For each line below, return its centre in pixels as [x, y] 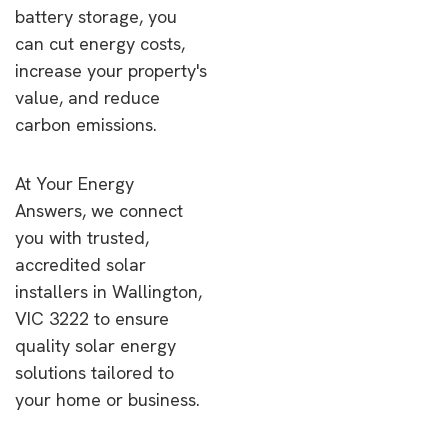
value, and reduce [87, 97]
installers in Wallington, [108, 291]
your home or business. [107, 399]
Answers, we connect [99, 210]
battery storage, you [96, 16]
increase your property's [111, 70]
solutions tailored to [94, 372]
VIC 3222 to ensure [92, 318]
